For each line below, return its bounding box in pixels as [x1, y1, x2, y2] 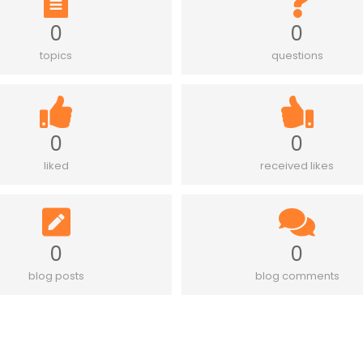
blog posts [28, 268, 84, 284]
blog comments [254, 268, 340, 284]
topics [40, 48, 73, 64]
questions [271, 48, 323, 64]
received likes [260, 158, 335, 174]
